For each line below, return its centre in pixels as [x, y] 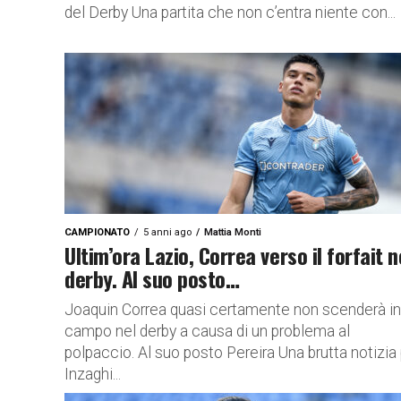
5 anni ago [167, 232]
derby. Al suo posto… [152, 278]
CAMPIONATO [97, 232]
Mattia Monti [233, 232]
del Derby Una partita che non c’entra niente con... [230, 13]
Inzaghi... [93, 374]
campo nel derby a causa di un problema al [207, 331]
